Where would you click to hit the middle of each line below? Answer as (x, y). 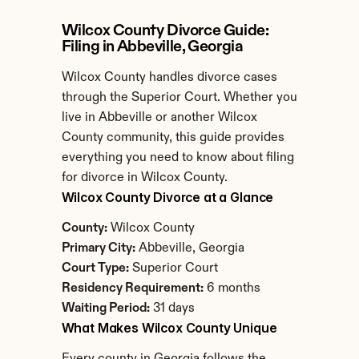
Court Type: (95, 268)
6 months (232, 288)
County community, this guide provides (173, 138)
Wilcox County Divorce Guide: (165, 31)
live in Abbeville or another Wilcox (159, 118)
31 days (172, 309)
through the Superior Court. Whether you (179, 98)
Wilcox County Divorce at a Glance (167, 197)
